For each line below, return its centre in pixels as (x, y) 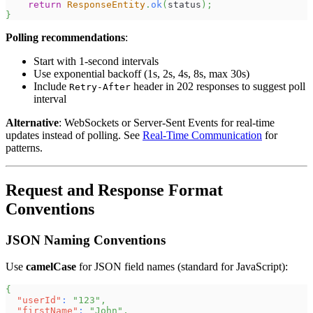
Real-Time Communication (202, 135)
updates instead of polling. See (74, 135)
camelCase (51, 267)
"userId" (39, 300)
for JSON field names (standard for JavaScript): (182, 267)
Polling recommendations (65, 37)
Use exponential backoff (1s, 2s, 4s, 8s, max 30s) (141, 73)
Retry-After (100, 87)
